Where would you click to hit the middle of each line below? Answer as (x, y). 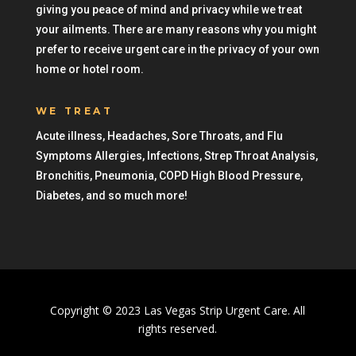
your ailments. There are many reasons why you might (176, 30)
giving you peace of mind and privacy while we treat (168, 10)
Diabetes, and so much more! (111, 196)
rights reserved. (178, 329)
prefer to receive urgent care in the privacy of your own (177, 50)
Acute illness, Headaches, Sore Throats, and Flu (159, 136)
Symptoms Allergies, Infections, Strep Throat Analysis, (176, 156)
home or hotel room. (89, 70)
